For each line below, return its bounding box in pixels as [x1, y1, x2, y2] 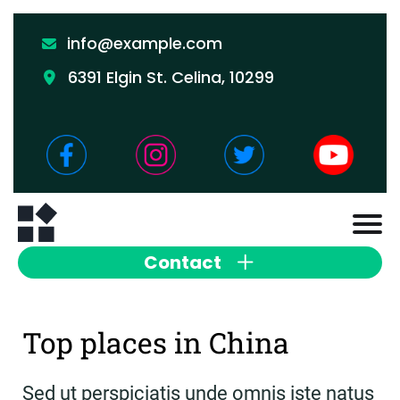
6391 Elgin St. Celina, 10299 [68, 66, 275, 88]
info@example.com [67, 32, 222, 54]
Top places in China [22, 323, 289, 362]
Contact [143, 250, 221, 275]
